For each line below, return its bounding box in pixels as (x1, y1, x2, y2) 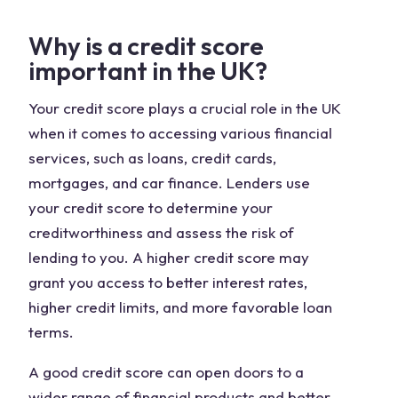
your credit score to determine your (28, 198, 273, 217)
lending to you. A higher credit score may (28, 248, 309, 267)
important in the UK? (28, 55, 267, 86)
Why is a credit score (28, 30, 264, 61)
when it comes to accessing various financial (28, 123, 332, 142)
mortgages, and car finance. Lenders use (28, 173, 310, 192)
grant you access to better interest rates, (28, 273, 307, 291)
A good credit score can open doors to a (28, 362, 304, 381)
